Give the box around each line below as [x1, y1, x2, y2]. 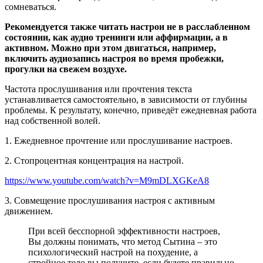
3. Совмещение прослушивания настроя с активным [5, 195, 215, 205]
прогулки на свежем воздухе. [5, 63, 127, 74]
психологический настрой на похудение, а [28, 247, 198, 257]
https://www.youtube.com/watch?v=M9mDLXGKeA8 [5, 175, 209, 186]
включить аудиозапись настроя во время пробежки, [5, 53, 224, 63]
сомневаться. [5, 1, 56, 12]
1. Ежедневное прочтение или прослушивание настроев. [5, 135, 232, 146]
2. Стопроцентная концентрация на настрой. [5, 155, 184, 166]
